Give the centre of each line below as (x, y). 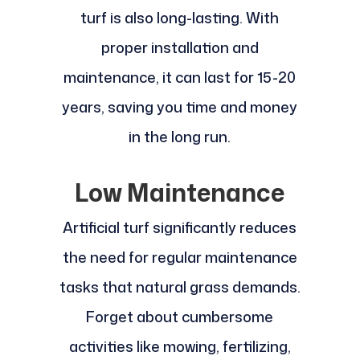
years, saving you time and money (180, 106)
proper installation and (180, 47)
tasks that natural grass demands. (180, 286)
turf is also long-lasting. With (180, 17)
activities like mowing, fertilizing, (180, 346)
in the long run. (180, 136)
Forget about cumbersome (180, 316)
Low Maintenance (180, 192)
